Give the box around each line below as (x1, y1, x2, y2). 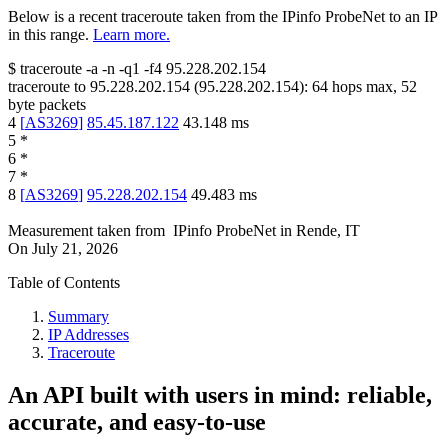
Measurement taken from (8, 222, 165, 240)
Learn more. (93, 26, 170, 44)
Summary (48, 308, 109, 326)
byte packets (8, 96, 86, 114)
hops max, (328, 78, 401, 96)
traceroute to (8, 78, 86, 96)
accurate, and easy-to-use (8, 409, 266, 436)
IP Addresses (48, 326, 129, 344)
